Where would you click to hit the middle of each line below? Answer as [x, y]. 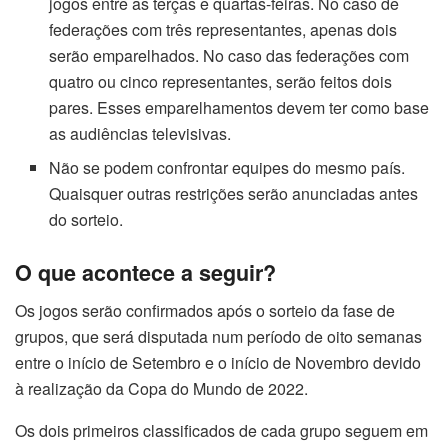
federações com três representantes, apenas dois [223, 29]
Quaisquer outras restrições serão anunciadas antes [234, 193]
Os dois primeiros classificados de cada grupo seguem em [221, 431]
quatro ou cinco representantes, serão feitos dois [221, 81]
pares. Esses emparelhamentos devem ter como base [239, 107]
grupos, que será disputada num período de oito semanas [218, 337]
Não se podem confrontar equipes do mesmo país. [227, 167]
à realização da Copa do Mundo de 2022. [161, 389]
